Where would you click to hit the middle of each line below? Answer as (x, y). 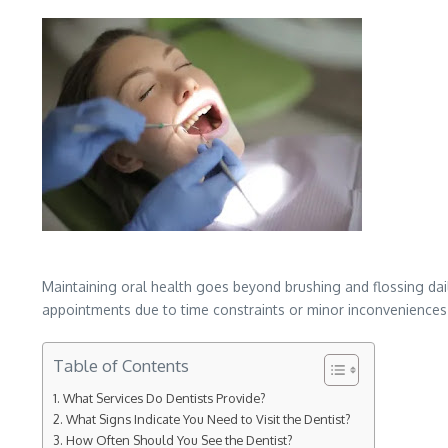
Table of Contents (121, 365)
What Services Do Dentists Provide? (165, 398)
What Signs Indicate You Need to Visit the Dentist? (209, 419)
